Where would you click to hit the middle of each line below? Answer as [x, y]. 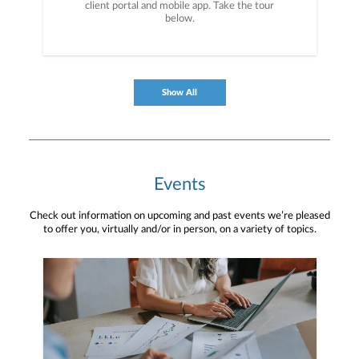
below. [179, 19]
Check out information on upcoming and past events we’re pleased [179, 216]
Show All [179, 93]
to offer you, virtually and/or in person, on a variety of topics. [179, 230]
